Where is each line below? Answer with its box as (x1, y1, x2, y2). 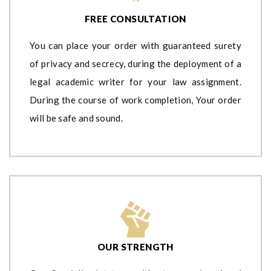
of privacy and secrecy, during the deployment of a (30, 57, 241, 69)
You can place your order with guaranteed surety (30, 39, 241, 51)
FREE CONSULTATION (85, 13, 186, 24)
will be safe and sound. (30, 112, 123, 123)
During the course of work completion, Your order (30, 94, 241, 105)
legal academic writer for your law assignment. (30, 76, 241, 87)
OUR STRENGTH (97, 241, 174, 252)
